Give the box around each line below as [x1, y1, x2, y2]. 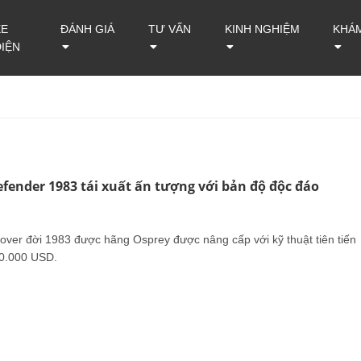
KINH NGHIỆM [225, 23, 301, 35]
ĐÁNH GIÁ [60, 23, 114, 35]
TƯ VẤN [147, 23, 191, 35]
